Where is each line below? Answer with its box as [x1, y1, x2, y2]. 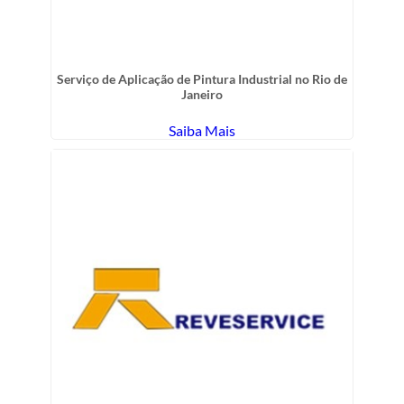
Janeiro [181, 86, 223, 102]
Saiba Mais [169, 121, 235, 139]
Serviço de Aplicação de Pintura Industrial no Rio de [57, 70, 347, 87]
